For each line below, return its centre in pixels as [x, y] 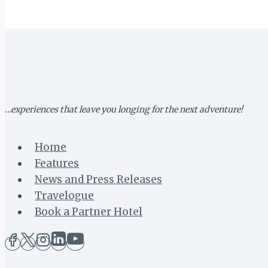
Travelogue [65, 195]
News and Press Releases [99, 179]
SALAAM [125, 67]
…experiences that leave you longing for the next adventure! [124, 110]
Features [57, 163]
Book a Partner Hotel [89, 211]
